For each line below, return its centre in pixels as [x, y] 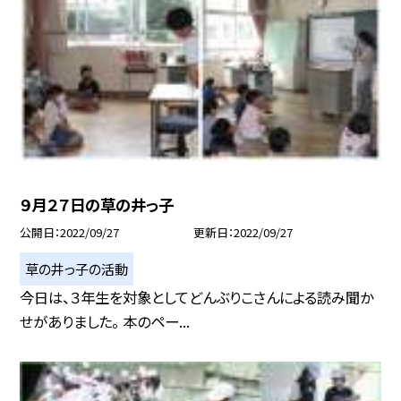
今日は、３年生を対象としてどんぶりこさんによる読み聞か [197, 297]
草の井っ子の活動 [77, 268]
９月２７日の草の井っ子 [97, 205]
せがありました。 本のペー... [105, 321]
